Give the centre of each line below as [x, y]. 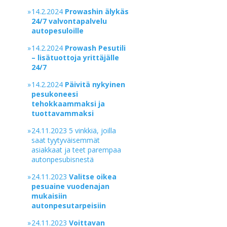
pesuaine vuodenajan [71, 186]
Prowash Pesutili [96, 48]
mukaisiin [49, 196]
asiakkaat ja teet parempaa [77, 150]
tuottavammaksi [63, 113]
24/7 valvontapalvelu [69, 21]
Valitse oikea [93, 177]
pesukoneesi [55, 94]
